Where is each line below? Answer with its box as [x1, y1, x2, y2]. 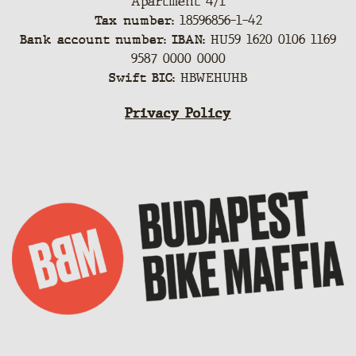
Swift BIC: [109, 69, 175, 87]
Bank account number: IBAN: [20, 31, 205, 48]
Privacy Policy [125, 105, 231, 122]
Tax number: [94, 12, 180, 29]
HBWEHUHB [175, 69, 247, 87]
